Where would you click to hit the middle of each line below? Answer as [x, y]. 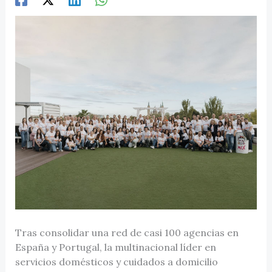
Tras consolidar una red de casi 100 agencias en [127, 232]
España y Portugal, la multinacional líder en [115, 247]
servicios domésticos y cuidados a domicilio [116, 261]
